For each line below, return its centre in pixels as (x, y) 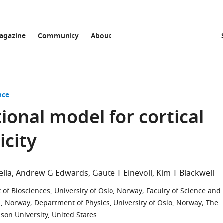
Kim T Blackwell (185, 173)
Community (58, 37)
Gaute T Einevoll (122, 173)
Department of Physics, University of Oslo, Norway (118, 203)
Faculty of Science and (183, 191)
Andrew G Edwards (52, 173)
